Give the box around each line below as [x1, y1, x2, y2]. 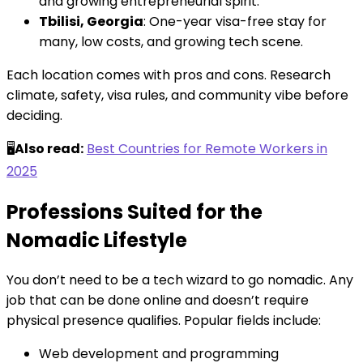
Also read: [15, 139, 83, 158]
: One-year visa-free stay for [143, 11, 327, 31]
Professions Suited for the [6, 198, 263, 225]
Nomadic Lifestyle [6, 226, 187, 254]
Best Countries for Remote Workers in [87, 139, 327, 158]
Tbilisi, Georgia [39, 11, 143, 31]
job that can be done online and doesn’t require [6, 291, 309, 310]
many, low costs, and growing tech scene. [39, 32, 303, 51]
